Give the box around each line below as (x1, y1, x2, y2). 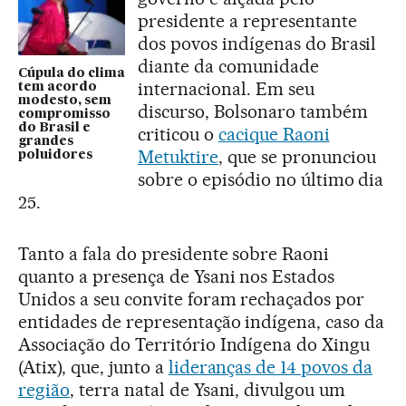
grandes (18, 135, 73, 149)
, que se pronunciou (217, 146, 376, 169)
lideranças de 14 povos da (168, 356, 373, 379)
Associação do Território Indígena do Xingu (18, 333, 371, 356)
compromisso (18, 108, 111, 121)
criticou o (138, 123, 218, 146)
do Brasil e (18, 121, 91, 135)
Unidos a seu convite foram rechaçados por (18, 288, 365, 311)
